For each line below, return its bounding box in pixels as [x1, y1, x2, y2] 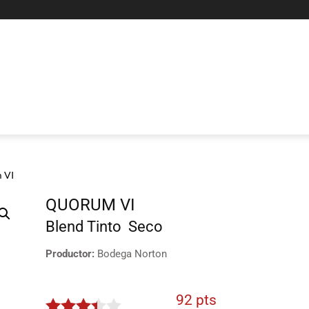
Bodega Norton [97, 248, 167, 260]
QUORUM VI [45, 195, 135, 215]
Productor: [45, 248, 97, 260]
